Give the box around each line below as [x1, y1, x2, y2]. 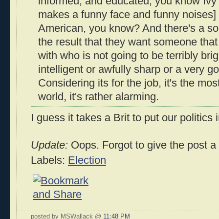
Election [68, 154, 106, 167]
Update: [31, 139, 68, 152]
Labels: [31, 154, 68, 167]
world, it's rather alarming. [38, 90, 159, 103]
